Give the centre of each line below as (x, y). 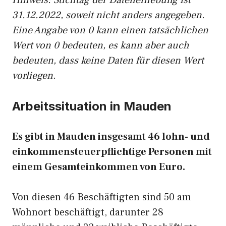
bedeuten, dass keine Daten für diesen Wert (108, 61)
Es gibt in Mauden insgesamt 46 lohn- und (111, 137)
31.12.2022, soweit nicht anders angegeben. (108, 15)
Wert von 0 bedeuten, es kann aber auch (101, 45)
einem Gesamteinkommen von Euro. (99, 167)
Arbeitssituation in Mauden (92, 106)
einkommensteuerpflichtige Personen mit (112, 152)
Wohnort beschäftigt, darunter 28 (88, 212)
